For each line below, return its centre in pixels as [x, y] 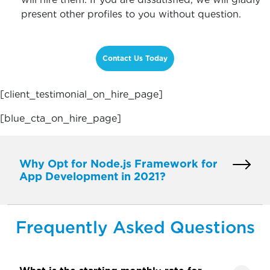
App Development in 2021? [93, 176]
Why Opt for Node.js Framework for [118, 164]
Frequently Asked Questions [135, 227]
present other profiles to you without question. [131, 14]
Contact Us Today [135, 58]
